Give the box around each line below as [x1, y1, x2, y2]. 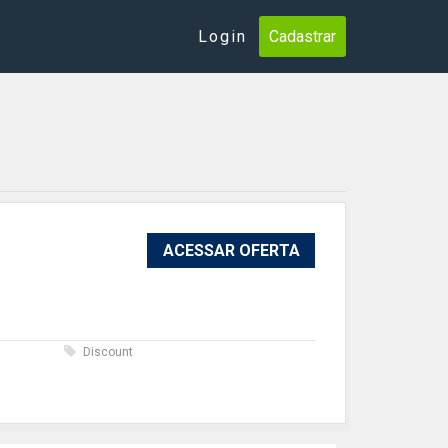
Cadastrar [269, 27, 336, 46]
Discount [82, 345, 133, 359]
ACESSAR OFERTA [162, 241, 300, 260]
